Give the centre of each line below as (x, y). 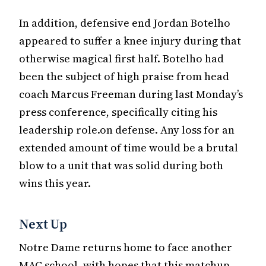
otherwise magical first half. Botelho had (121, 59)
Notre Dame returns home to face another (126, 247)
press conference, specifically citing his (118, 112)
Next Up (43, 224)
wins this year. (55, 183)
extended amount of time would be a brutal (129, 148)
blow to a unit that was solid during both (121, 166)
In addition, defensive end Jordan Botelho (125, 23)
